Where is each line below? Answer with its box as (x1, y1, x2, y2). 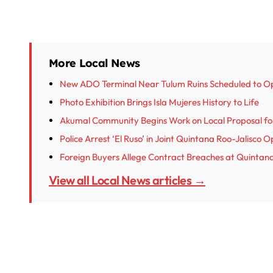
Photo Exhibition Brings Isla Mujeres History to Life (60, 96, 259, 108)
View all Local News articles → (57, 172, 206, 188)
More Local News (49, 56, 140, 70)
